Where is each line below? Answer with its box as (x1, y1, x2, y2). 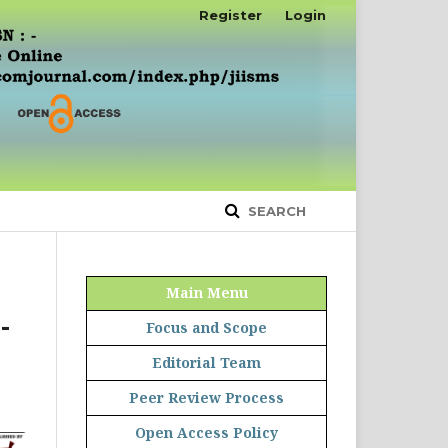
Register (199, 7, 262, 23)
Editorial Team (152, 352, 261, 372)
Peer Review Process (129, 387, 284, 407)
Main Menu (165, 282, 248, 302)
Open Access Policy (135, 422, 278, 442)
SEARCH (244, 202, 306, 219)
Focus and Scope (146, 317, 267, 337)
